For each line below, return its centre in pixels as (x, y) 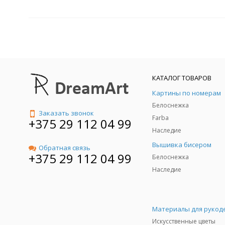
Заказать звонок (66, 113)
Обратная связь (65, 148)
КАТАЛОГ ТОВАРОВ (182, 78)
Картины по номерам (187, 93)
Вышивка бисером (182, 145)
